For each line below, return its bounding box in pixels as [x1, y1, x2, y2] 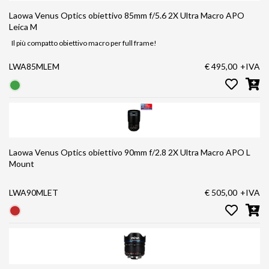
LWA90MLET [9, 187, 58, 198]
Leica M [9, 22, 37, 32]
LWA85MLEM [9, 61, 59, 72]
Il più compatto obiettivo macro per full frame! [11, 38, 157, 48]
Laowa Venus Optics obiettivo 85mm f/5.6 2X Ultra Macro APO [9, 10, 168, 21]
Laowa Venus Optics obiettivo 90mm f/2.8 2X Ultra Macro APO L [9, 147, 168, 157]
